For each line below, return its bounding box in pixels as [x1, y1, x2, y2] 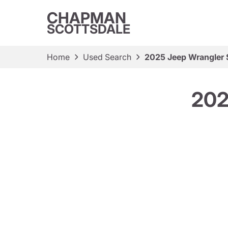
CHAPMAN [47, 9, 126, 27]
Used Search [83, 52, 131, 62]
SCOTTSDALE [47, 21, 130, 37]
